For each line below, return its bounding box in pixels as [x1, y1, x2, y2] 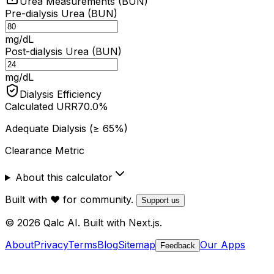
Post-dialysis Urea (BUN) [5, 45, 122, 57]
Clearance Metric [5, 144, 84, 157]
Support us [141, 195, 180, 205]
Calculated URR [5, 100, 78, 113]
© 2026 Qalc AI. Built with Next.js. [5, 216, 162, 229]
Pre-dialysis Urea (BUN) [5, 7, 117, 20]
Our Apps [200, 238, 245, 251]
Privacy [34, 238, 68, 251]
